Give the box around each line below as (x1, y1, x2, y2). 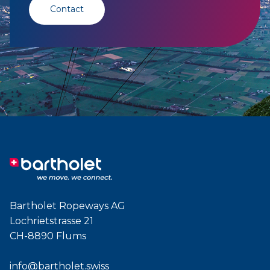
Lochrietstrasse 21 (10, 215, 93, 227)
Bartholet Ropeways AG (10, 200, 125, 212)
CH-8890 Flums (10, 230, 86, 242)
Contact (50, 4, 84, 15)
